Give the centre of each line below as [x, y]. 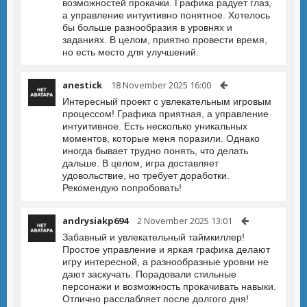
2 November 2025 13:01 [185, 221]
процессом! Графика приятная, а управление [165, 114]
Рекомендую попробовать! [122, 188]
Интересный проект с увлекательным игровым [167, 101]
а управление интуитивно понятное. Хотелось [166, 15]
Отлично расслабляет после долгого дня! [156, 299]
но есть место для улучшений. [131, 52]
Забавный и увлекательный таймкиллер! [153, 237]
